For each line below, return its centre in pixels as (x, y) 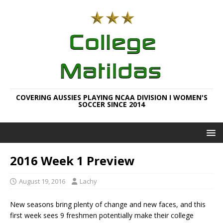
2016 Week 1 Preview (72, 161)
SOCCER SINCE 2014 (111, 104)
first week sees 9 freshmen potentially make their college (102, 215)
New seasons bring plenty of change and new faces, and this (108, 204)
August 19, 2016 (42, 181)
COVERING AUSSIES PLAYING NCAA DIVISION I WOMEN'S (111, 97)
